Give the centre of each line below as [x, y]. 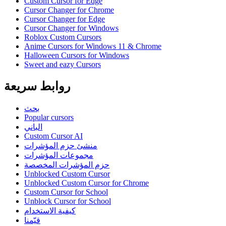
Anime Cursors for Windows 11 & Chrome [93, 46]
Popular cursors [49, 117]
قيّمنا [32, 220]
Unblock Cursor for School [68, 201]
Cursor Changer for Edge [65, 19]
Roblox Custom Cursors [63, 37]
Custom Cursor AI [53, 136]
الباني [33, 127]
